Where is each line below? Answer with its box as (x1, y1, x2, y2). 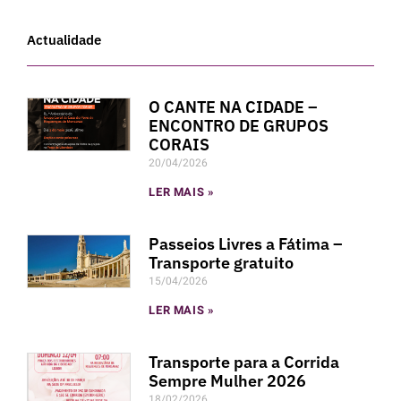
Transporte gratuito (149, 252, 294, 273)
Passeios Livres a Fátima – (149, 233, 344, 254)
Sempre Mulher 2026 (149, 370, 307, 391)
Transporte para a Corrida (149, 351, 340, 372)
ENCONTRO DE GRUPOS (149, 115, 329, 136)
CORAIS (149, 133, 210, 155)
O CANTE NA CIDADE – (149, 96, 319, 117)
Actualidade (27, 30, 101, 48)
